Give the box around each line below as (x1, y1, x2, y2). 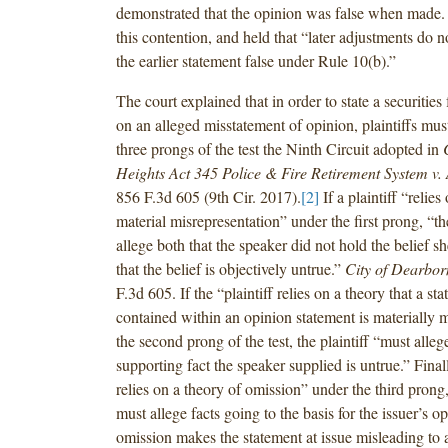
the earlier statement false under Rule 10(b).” (115, 49, 396, 71)
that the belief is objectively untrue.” (115, 257, 345, 279)
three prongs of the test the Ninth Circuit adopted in (115, 137, 443, 159)
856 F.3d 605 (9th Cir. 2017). (115, 185, 301, 207)
